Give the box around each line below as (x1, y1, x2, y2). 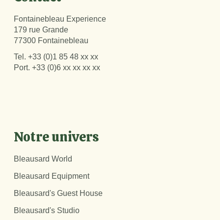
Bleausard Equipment (14, 172, 89, 181)
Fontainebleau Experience (14, 15, 106, 24)
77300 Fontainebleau (14, 36, 88, 45)
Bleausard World (14, 155, 72, 164)
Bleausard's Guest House (14, 189, 103, 198)
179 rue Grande (14, 26, 68, 34)
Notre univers (14, 128, 99, 146)
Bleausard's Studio (14, 206, 80, 215)
